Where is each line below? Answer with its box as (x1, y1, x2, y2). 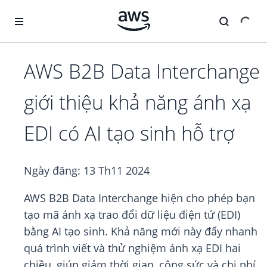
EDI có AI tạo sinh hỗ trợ (24, 120, 234, 147)
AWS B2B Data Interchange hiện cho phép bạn (24, 191, 255, 206)
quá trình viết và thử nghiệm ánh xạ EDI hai (24, 241, 241, 256)
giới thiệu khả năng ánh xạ (24, 89, 251, 116)
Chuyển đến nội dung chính (5, 6, 117, 17)
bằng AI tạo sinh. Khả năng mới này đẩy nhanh (24, 224, 257, 239)
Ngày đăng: (24, 163, 83, 178)
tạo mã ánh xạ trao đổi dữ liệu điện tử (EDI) (24, 207, 240, 222)
